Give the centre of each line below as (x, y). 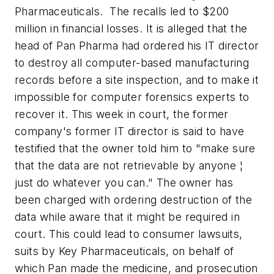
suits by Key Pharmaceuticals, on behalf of (124, 251)
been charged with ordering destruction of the (133, 200)
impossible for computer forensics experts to (132, 97)
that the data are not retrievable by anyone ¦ (129, 165)
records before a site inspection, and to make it (137, 80)
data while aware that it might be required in (127, 217)
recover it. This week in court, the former (122, 114)
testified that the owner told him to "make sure (135, 148)
